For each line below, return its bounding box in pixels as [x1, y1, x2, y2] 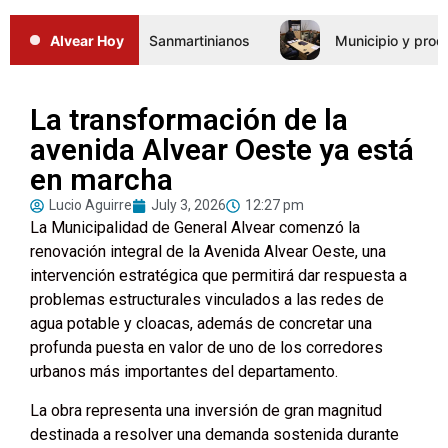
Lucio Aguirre [49, 197, 132, 214]
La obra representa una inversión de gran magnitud [30, 400, 382, 420]
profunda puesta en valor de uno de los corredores [30, 338, 383, 358]
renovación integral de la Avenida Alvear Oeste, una [30, 242, 386, 262]
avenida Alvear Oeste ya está [30, 132, 414, 168]
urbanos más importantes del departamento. [30, 362, 338, 382]
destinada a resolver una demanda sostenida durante [30, 424, 399, 444]
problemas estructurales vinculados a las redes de [30, 290, 384, 310]
